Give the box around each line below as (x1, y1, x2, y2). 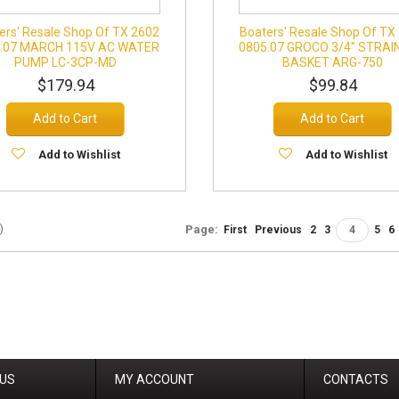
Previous (255, 224, 302, 236)
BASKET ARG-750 (282, 55, 384, 69)
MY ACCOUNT (115, 372, 194, 387)
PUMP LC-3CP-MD (14, 55, 118, 69)
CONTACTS (323, 372, 388, 387)
